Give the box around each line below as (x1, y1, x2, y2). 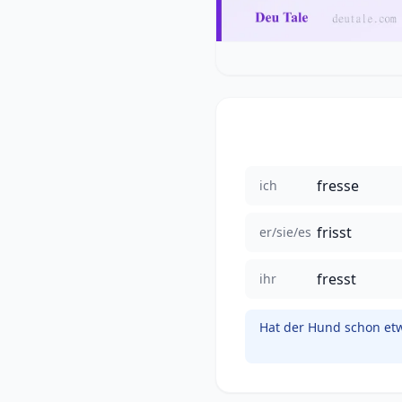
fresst (317, 268, 356, 289)
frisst (317, 222, 352, 242)
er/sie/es (259, 223, 311, 240)
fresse (317, 175, 359, 196)
